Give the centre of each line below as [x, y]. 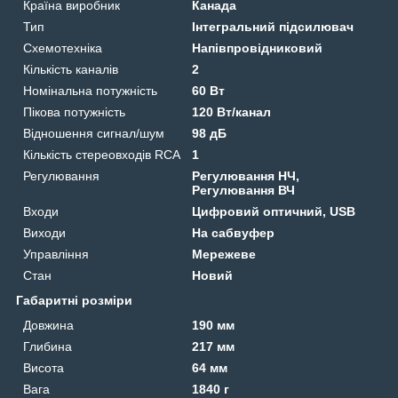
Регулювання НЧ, [246, 176]
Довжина [48, 326]
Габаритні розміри [74, 301]
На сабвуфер [234, 233]
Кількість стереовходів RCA [102, 155]
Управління [56, 255]
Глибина [48, 347]
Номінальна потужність [90, 91]
